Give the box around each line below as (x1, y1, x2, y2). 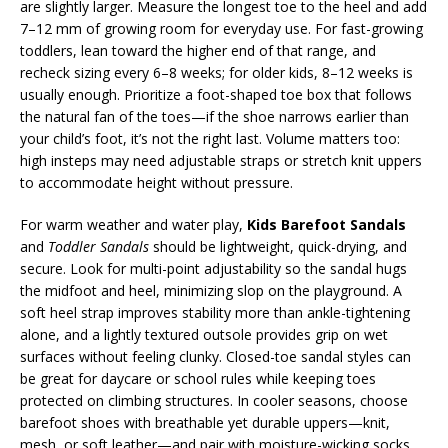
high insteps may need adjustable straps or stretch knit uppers (20, 151, 422, 170)
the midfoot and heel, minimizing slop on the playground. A (20, 281, 402, 300)
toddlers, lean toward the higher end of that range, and (20, 41, 376, 60)
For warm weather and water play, (20, 215, 247, 234)
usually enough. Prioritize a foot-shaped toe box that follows (20, 85, 412, 104)
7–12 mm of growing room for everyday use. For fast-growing (20, 19, 423, 38)
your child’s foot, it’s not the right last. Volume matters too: (20, 129, 400, 148)
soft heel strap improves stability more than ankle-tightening (20, 303, 410, 322)
